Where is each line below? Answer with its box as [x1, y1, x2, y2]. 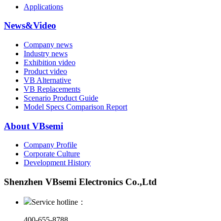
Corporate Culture [24, 149, 80, 158]
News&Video [4, 20, 56, 31]
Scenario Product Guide [24, 94, 98, 102]
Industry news [24, 49, 68, 58]
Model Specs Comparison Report [24, 103, 127, 111]
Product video [24, 67, 67, 75]
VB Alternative [24, 76, 71, 84]
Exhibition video [24, 58, 75, 67]
